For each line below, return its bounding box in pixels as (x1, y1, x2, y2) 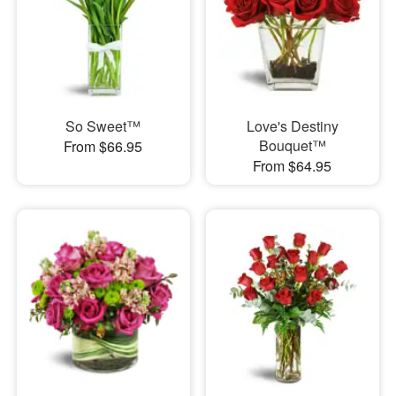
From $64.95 (253, 155, 332, 176)
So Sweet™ (65, 115, 141, 136)
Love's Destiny (246, 115, 339, 136)
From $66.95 (64, 135, 143, 156)
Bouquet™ (258, 134, 326, 156)
